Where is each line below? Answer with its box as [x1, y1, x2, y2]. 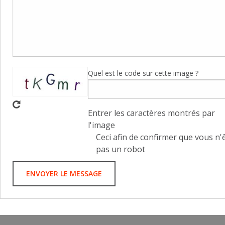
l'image [88, 120, 115, 131]
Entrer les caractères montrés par [88, 107, 215, 119]
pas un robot [96, 144, 145, 155]
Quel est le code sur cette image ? [88, 68, 198, 78]
